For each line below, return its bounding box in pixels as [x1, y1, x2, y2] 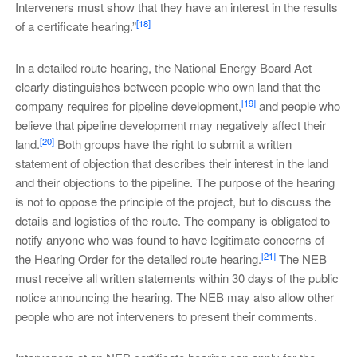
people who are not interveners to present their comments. [14, 308, 317, 325]
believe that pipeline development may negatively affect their [14, 116, 326, 134]
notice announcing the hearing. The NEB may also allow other [14, 288, 334, 306]
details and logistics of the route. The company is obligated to [14, 212, 330, 229]
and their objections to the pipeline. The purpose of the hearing [14, 174, 335, 191]
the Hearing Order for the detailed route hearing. [14, 250, 261, 268]
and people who [255, 97, 340, 115]
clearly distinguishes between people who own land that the [14, 78, 320, 96]
